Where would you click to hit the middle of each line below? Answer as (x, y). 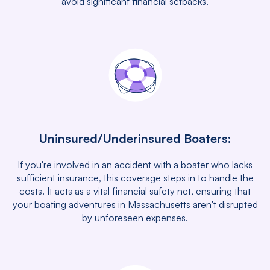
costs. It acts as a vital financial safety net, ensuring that (135, 191)
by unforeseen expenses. (135, 218)
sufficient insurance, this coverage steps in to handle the (135, 178)
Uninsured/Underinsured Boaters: (135, 138)
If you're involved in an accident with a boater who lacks (135, 165)
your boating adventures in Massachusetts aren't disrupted (135, 204)
